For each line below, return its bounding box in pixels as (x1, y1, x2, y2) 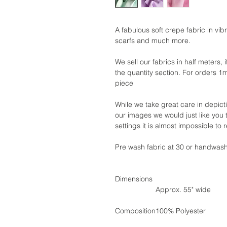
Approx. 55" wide (156, 184, 211, 194)
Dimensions (115, 174, 153, 183)
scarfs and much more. (115, 35, 191, 45)
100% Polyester (156, 206, 206, 215)
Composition (115, 206, 156, 215)
